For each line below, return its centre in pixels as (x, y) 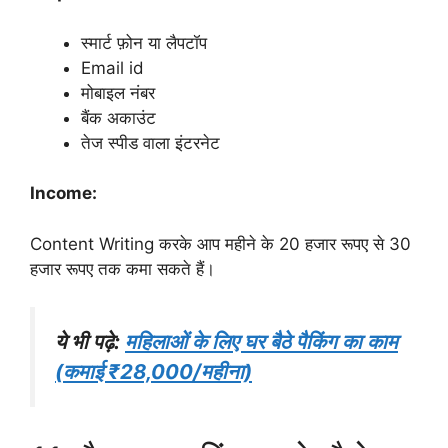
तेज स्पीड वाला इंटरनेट (150, 142)
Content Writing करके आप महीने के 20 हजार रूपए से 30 (220, 243)
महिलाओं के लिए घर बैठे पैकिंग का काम (261, 342)
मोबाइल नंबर (118, 92)
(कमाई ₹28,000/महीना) (153, 372)
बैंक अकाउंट (118, 117)
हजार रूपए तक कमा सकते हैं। (122, 268)
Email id (112, 67)
